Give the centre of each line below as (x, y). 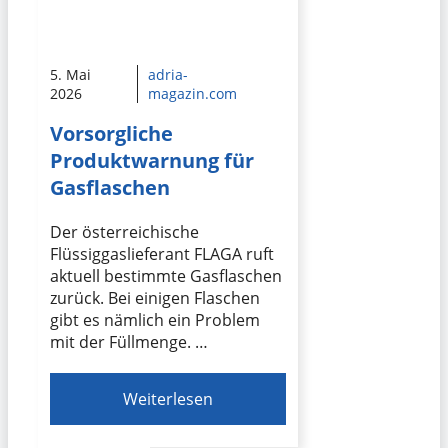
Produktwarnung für (152, 161)
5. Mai (70, 75)
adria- (167, 75)
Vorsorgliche (111, 134)
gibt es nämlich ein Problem (155, 320)
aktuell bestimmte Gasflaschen (166, 276)
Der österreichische (124, 232)
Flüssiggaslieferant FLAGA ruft (162, 254)
